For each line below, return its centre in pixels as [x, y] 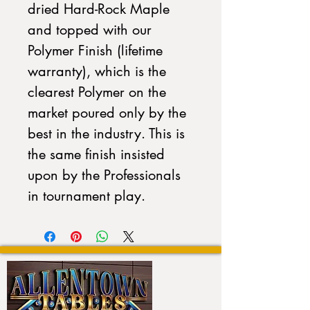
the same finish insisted [96, 154]
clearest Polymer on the [97, 92]
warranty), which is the [97, 71]
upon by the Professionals [104, 175]
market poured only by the [107, 113]
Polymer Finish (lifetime [95, 51]
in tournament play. [86, 196]
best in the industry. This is [106, 134]
